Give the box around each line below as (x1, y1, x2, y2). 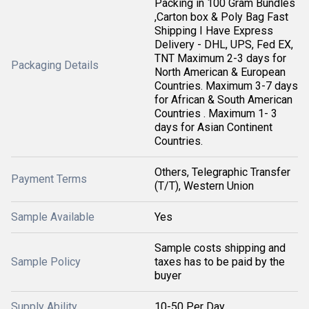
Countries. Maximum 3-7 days (154, 79, 298, 92)
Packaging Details (11, 59, 99, 72)
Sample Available (11, 210, 94, 223)
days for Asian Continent (154, 121, 272, 134)
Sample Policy (11, 255, 81, 268)
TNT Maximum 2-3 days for (154, 52, 286, 65)
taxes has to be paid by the (154, 255, 285, 268)
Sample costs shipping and (154, 241, 286, 255)
